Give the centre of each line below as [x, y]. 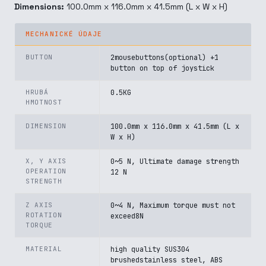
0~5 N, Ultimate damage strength [175, 161]
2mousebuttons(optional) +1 [164, 58]
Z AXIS [39, 205]
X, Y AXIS [46, 161]
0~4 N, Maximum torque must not [173, 205]
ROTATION [44, 215]
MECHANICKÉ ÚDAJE [64, 34]
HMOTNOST [44, 102]
